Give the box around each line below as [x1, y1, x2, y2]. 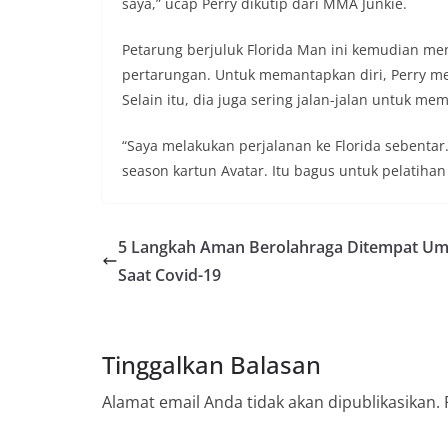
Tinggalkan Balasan [102, 347, 321, 381]
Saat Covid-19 [118, 263, 221, 286]
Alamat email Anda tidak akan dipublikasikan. [102, 390, 440, 413]
